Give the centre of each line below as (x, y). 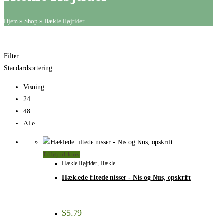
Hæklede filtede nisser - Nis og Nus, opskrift (126, 178)
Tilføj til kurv (62, 154)
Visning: (35, 87)
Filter (11, 56)
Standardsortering (28, 68)
